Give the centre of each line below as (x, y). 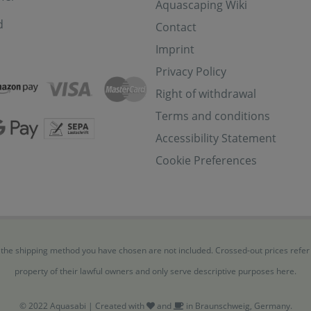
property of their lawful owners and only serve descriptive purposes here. (155, 271)
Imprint (175, 49)
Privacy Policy (191, 72)
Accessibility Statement (216, 138)
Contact (176, 27)
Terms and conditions (213, 116)
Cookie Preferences (206, 160)
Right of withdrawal (206, 94)
